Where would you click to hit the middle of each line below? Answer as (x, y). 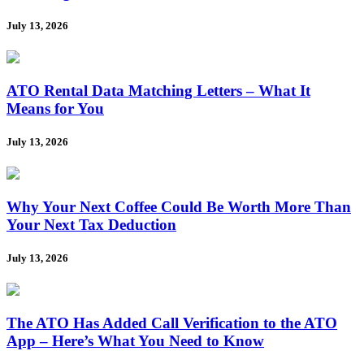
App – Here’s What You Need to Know (135, 341)
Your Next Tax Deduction (91, 225)
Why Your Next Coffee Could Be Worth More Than (179, 207)
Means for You (55, 109)
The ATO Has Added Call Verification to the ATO (172, 323)
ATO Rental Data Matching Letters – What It (158, 91)
